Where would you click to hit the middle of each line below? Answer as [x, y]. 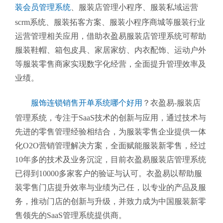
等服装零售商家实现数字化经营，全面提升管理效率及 [111, 64]
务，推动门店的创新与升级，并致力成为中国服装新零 [111, 201]
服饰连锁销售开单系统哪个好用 [87, 103]
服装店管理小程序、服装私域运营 [138, 7]
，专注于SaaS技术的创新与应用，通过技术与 [126, 118]
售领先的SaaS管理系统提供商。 [71, 215]
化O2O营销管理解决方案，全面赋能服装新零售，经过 [111, 146]
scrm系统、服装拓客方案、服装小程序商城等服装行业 [110, 22]
